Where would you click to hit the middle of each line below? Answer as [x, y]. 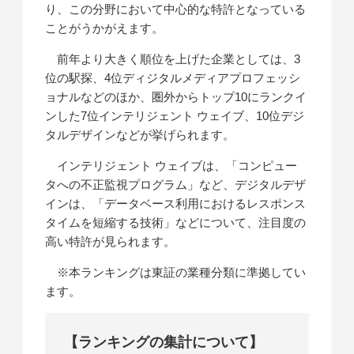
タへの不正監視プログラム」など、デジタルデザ [176, 185]
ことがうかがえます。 [105, 28]
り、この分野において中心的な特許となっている [176, 9]
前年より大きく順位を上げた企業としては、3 [173, 59]
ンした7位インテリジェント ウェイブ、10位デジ [175, 116]
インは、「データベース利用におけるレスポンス [176, 204]
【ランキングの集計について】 [164, 343]
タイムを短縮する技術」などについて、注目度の [176, 223]
